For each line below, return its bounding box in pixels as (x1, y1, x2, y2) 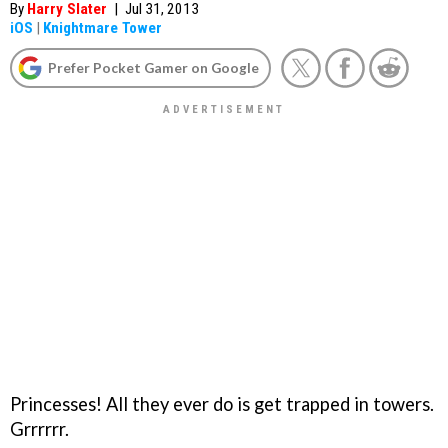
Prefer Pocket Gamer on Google (48, 59, 259, 76)
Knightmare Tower (43, 19, 162, 37)
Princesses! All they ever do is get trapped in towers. (10, 392, 434, 415)
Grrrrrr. (10, 417, 69, 440)
